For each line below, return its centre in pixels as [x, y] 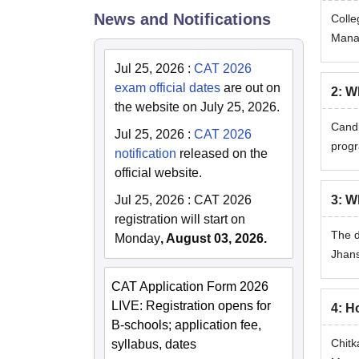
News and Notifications [182, 19]
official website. [158, 172]
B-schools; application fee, [186, 325]
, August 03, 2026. [214, 238]
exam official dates [167, 87]
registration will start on [180, 219]
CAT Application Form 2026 [190, 286]
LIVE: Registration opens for [191, 305]
